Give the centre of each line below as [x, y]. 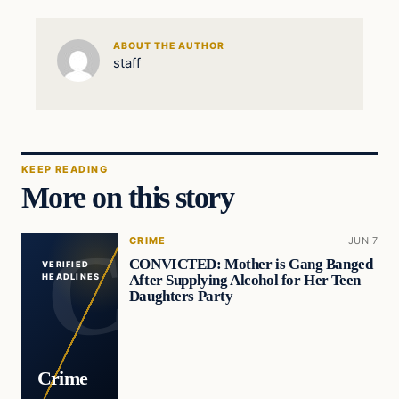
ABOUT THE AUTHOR [169, 45]
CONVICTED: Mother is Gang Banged [251, 265]
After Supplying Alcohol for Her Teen [244, 281]
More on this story [128, 197]
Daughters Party [181, 297]
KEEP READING [65, 170]
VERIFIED [65, 265]
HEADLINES [71, 277]
